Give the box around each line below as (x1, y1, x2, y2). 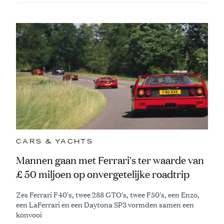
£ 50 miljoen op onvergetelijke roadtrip (16, 167, 189, 181)
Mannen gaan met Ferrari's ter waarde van (16, 153, 204, 167)
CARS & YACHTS (16, 138, 93, 145)
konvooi (16, 209, 42, 220)
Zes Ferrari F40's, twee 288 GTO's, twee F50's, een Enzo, (16, 189, 199, 200)
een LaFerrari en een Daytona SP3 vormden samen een (16, 199, 194, 210)
